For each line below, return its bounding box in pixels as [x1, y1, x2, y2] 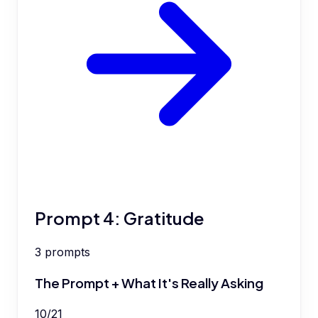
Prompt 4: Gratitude [35, 207, 204, 229]
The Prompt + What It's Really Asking [35, 274, 263, 291]
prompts [45, 245, 90, 260]
